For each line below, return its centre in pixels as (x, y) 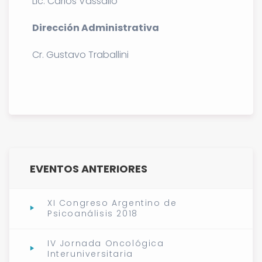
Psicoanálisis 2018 (93, 213)
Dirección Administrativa (96, 27)
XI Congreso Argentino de (112, 203)
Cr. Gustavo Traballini (80, 54)
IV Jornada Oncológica (106, 243)
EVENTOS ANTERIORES (89, 168)
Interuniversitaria (90, 254)
